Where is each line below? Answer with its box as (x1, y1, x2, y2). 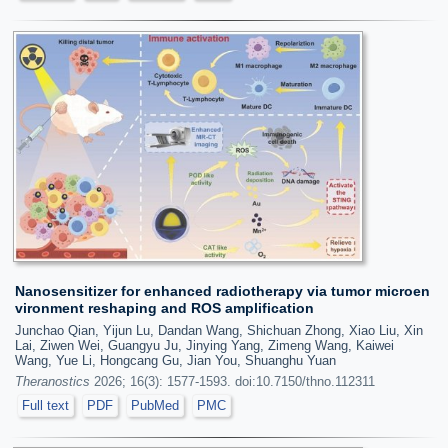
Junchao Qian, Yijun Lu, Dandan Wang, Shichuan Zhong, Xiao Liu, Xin (15, 322, 423, 338)
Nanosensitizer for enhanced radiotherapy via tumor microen (15, 282, 430, 299)
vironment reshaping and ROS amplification (15, 299, 314, 316)
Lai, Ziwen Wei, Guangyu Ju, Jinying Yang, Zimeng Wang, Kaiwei (15, 337, 394, 353)
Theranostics (15, 373, 90, 389)
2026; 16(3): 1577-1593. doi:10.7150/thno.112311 (90, 373, 375, 389)
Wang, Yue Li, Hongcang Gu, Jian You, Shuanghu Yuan (15, 352, 336, 368)
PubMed (131, 397, 179, 413)
